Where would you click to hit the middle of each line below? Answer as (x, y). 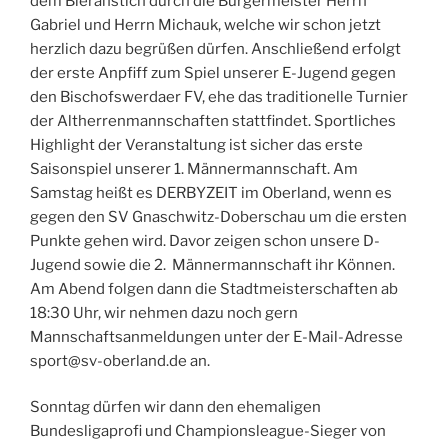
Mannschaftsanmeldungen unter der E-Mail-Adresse (216, 336)
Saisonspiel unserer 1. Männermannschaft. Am (194, 168)
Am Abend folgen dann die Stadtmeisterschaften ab (214, 288)
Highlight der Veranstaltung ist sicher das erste (196, 144)
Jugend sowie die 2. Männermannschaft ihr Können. (212, 264)
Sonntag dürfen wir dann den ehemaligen (175, 407)
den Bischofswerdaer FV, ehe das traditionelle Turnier (219, 96)
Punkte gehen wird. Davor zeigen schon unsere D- (205, 240)
